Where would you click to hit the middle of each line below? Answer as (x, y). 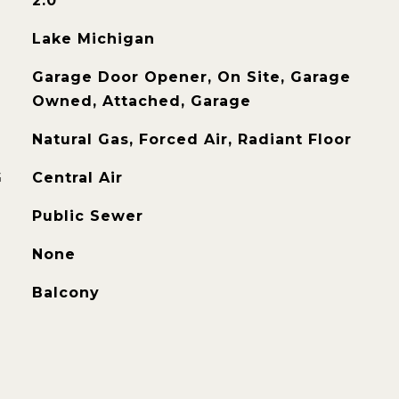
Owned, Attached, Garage (141, 101)
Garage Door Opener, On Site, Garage (191, 77)
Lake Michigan (93, 39)
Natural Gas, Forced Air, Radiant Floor (191, 139)
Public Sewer (87, 216)
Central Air (77, 178)
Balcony (65, 293)
